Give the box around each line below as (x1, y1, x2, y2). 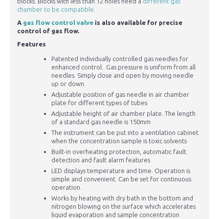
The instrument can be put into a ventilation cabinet (51, 129, 198, 136)
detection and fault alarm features (51, 156, 150, 164)
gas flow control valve (23, 19, 93, 26)
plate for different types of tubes (51, 99, 147, 107)
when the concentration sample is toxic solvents (51, 137, 187, 145)
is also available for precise (93, 19, 182, 26)
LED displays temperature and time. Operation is (51, 167, 190, 175)
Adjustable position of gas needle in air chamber (51, 91, 189, 98)
